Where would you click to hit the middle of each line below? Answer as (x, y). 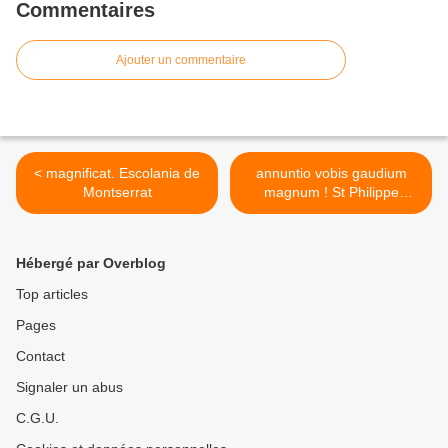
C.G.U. (37, 418)
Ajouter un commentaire (181, 60)
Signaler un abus (69, 387)
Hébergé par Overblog (91, 263)
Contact (40, 356)
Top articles (52, 294)
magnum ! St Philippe (293, 192)
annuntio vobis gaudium (331, 173)
